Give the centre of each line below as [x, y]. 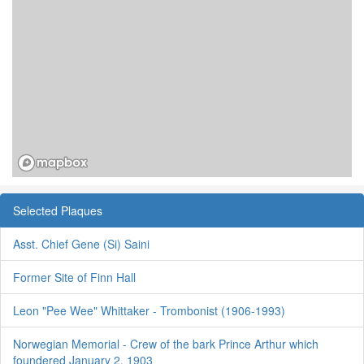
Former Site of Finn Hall [74, 277]
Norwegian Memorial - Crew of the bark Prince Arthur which [166, 343]
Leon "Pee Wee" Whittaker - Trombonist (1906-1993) [149, 310]
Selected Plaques [58, 210]
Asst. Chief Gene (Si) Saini [81, 243]
